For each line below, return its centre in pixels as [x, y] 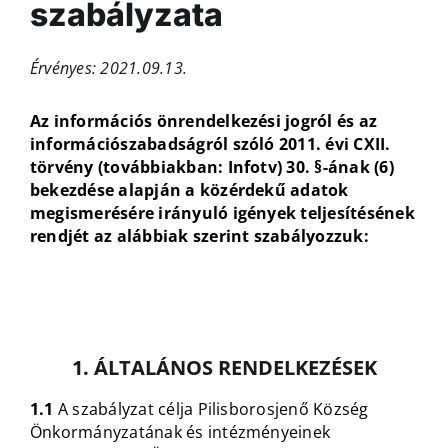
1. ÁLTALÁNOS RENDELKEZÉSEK [224, 368]
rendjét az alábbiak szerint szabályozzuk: [199, 236]
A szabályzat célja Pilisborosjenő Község [213, 409]
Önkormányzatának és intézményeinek [180, 432]
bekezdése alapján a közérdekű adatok [189, 190]
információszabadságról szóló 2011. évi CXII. [210, 144]
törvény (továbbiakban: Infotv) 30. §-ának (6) [211, 167]
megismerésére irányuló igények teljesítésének [222, 213]
